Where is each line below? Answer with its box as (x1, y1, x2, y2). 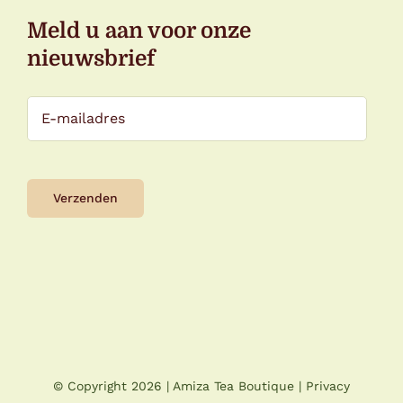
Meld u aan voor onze (27, 17, 251, 43)
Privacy (306, 378, 350, 393)
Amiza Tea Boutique (173, 378, 294, 393)
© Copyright (53, 378, 131, 393)
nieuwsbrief (27, 45, 155, 71)
